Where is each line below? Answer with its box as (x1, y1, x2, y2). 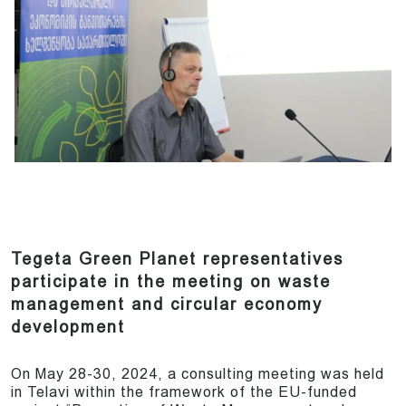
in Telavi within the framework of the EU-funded (11, 383, 357, 401)
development (11, 317, 125, 337)
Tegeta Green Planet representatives (11, 249, 343, 269)
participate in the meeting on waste (11, 272, 331, 292)
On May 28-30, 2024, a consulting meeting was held (11, 365, 384, 383)
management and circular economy (11, 295, 323, 314)
